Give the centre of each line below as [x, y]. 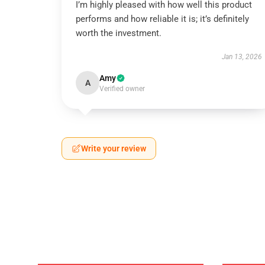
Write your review [114, 148]
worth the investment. [119, 33]
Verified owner [122, 89]
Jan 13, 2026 [242, 57]
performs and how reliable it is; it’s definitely [162, 19]
